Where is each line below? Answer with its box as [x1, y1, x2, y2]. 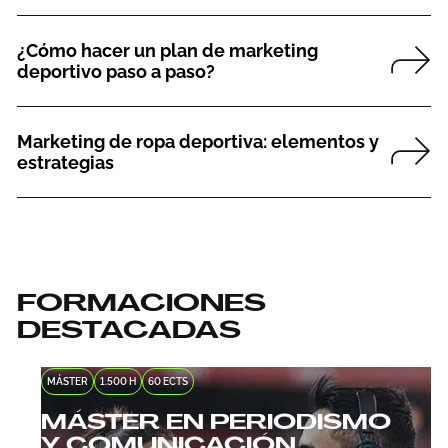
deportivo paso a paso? [16, 60, 215, 82]
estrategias [16, 151, 114, 173]
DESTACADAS [16, 313, 241, 347]
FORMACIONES [16, 286, 266, 320]
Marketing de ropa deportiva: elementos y [16, 130, 379, 152]
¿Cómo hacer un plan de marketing [16, 39, 318, 61]
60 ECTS [147, 376, 188, 388]
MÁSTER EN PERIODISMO [40, 408, 391, 437]
